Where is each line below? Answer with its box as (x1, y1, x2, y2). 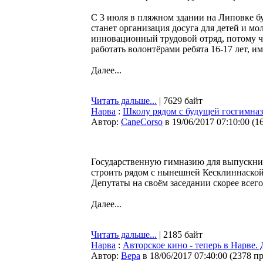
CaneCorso (121, 117, 163, 127)
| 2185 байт (157, 230, 203, 240)
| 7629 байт (157, 96, 203, 106)
